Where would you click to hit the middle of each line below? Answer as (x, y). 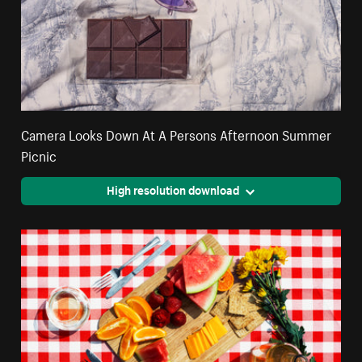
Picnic (39, 155)
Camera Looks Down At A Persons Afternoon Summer (177, 134)
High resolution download (173, 189)
